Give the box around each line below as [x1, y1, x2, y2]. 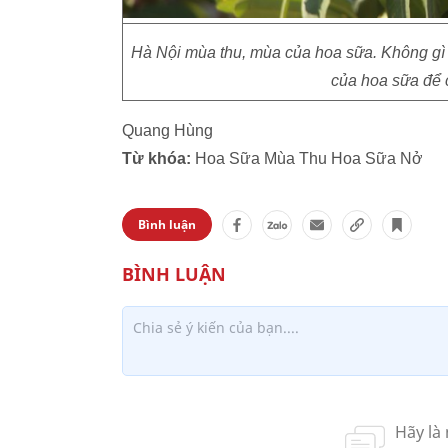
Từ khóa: [122, 150, 191, 167]
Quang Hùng [122, 122, 213, 139]
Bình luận [138, 216, 196, 233]
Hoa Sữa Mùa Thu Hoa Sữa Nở [191, 150, 423, 167]
